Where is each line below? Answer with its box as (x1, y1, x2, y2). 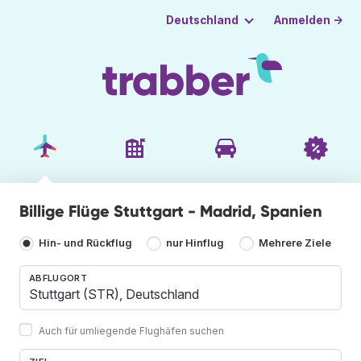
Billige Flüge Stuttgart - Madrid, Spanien (19, 201, 322, 221)
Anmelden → (274, 13, 344, 27)
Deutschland (165, 14, 239, 27)
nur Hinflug (166, 237, 225, 250)
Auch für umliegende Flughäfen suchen (39, 324, 224, 337)
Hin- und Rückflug (39, 237, 132, 250)
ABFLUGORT (29, 272, 87, 284)
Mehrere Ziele (258, 237, 331, 250)
